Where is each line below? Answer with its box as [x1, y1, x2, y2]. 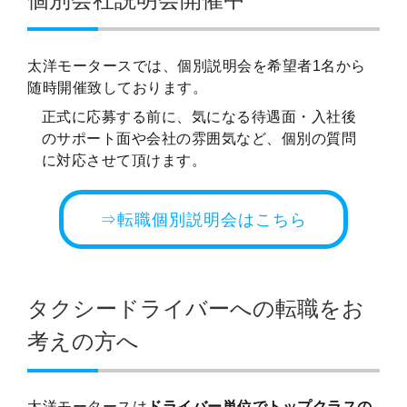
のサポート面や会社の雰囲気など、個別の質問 [41, 130, 357, 146]
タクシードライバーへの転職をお [27, 295, 364, 321]
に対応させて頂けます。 [41, 152, 207, 168]
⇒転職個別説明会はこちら [100, 208, 307, 230]
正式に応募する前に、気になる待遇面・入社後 [41, 108, 357, 124]
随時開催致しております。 [27, 79, 207, 95]
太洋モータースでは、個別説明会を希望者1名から [27, 57, 366, 74]
